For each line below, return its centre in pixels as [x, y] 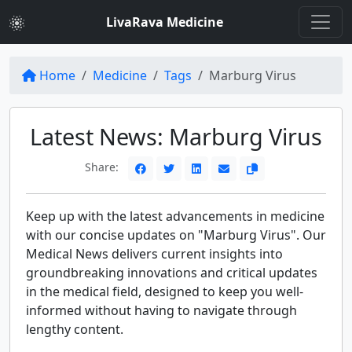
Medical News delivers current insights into [154, 254]
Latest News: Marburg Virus [176, 136]
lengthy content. [75, 329]
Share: [103, 167]
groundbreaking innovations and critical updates [172, 273]
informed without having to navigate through [161, 310]
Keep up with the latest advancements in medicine [175, 216]
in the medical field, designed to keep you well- [165, 291]
